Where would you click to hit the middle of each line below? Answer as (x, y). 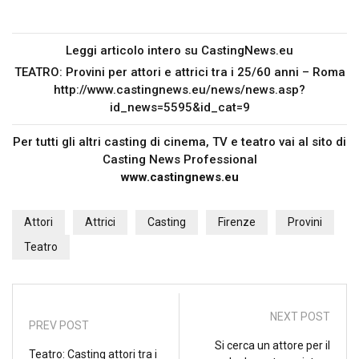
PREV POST (59, 325)
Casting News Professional (179, 160)
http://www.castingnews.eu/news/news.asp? (179, 90)
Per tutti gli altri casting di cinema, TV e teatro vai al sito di (179, 142)
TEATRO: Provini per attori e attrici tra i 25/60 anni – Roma (179, 73)
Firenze (237, 222)
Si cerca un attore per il (272, 346)
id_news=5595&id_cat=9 (179, 108)
